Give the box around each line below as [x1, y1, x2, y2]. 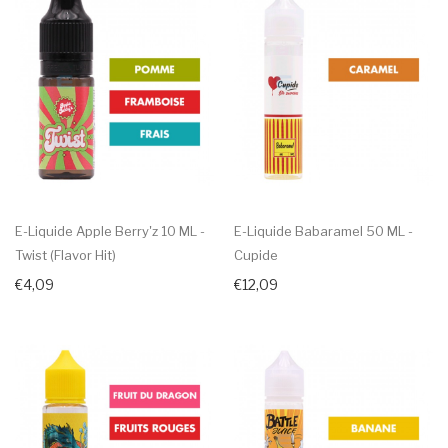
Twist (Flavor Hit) [15, 246, 116, 263]
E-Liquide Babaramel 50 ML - [234, 222, 413, 239]
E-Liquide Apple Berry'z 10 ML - [15, 222, 205, 239]
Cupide [234, 246, 278, 263]
